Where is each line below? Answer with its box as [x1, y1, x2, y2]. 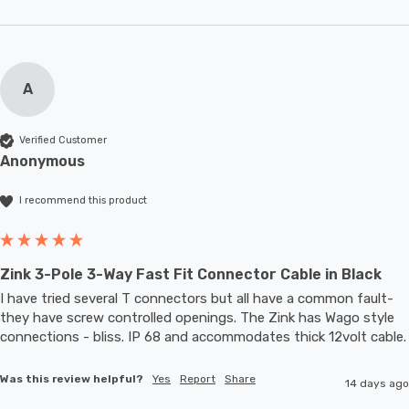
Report [180, 372, 215, 385]
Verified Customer [19, 134, 107, 147]
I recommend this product [19, 194, 147, 207]
